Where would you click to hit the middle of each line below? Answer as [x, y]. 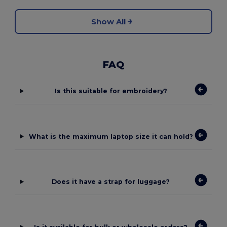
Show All [108, 21]
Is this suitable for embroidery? [111, 91]
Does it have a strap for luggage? [111, 182]
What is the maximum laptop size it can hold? [111, 136]
